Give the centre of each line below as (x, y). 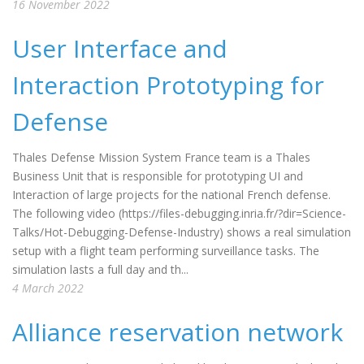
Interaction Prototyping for (168, 85)
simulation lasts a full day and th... (100, 269)
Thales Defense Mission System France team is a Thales (161, 157)
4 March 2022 (48, 288)
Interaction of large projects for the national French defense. (171, 195)
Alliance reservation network (178, 332)
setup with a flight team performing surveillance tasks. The (166, 251)
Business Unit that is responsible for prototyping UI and (158, 176)
